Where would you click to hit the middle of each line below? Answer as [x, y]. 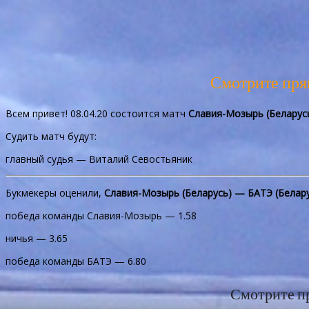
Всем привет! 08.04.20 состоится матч [96, 114]
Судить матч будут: [51, 137]
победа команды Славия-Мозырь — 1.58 [101, 216]
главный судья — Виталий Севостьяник [99, 159]
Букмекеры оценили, [55, 193]
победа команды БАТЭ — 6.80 [76, 261]
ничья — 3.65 [37, 239]
